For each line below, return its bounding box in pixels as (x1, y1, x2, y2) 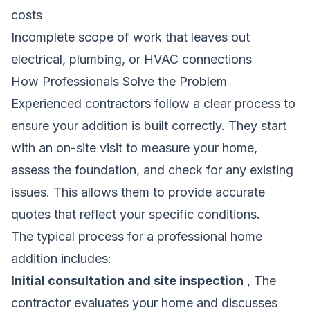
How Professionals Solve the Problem (11, 73, 227, 89)
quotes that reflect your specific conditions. (11, 206, 260, 221)
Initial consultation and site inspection (11, 273, 244, 288)
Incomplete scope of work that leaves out (11, 29, 250, 44)
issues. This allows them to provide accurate (11, 184, 265, 199)
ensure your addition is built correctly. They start (11, 118, 286, 133)
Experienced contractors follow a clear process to (11, 95, 295, 111)
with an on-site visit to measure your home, (11, 140, 257, 155)
